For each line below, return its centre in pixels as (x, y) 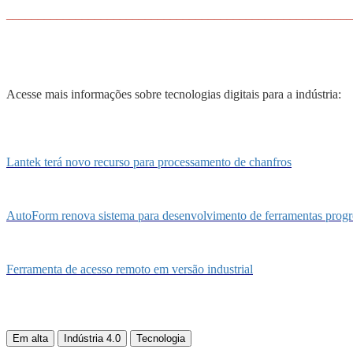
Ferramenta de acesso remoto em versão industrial (130, 269)
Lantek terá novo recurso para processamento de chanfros (149, 162)
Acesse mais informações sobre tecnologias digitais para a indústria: (174, 95)
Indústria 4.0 (92, 339)
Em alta (30, 339)
